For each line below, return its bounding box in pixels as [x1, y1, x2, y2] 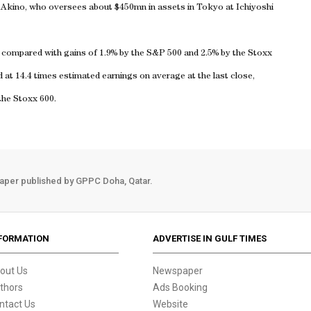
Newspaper [153, 265, 203, 276]
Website [153, 299, 189, 310]
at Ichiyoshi [224, 3, 274, 12]
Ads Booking [153, 282, 208, 293]
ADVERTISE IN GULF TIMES [153, 233, 267, 244]
